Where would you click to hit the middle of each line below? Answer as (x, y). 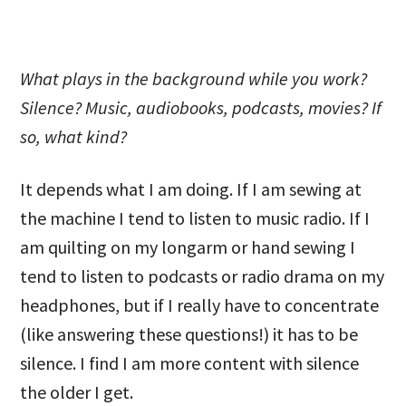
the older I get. (77, 392)
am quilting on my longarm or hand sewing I (188, 247)
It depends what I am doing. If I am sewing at (191, 189)
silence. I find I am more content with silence (190, 363)
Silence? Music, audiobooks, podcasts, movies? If (201, 107)
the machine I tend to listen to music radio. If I (195, 218)
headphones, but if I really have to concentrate (200, 305)
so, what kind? (74, 136)
